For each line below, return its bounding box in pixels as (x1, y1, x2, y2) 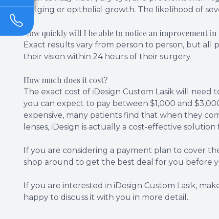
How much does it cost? (23, 74, 108, 85)
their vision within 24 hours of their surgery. (23, 51, 194, 61)
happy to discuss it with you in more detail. (23, 192, 188, 202)
